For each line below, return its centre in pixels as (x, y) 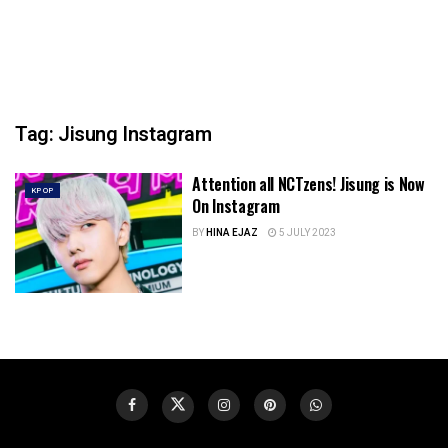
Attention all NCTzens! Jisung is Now (308, 184)
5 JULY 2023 (307, 233)
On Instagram (236, 206)
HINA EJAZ (232, 233)
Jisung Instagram (135, 134)
